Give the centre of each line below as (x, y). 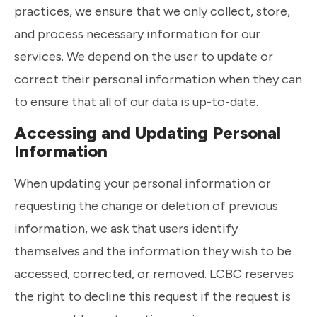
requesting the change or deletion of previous (146, 206)
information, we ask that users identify (126, 228)
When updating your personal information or (143, 183)
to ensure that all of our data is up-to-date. (136, 102)
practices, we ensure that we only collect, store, (152, 11)
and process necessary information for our (137, 34)
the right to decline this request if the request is (152, 296)
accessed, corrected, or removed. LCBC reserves (154, 273)
